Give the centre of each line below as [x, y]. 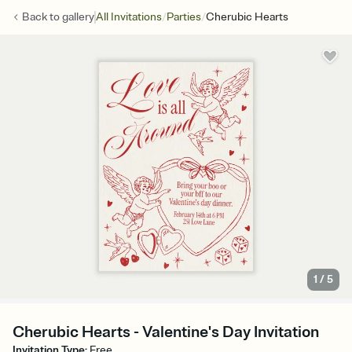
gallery [78, 17]
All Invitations [129, 17]
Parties [184, 17]
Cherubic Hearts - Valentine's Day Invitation [166, 332]
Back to [42, 17]
